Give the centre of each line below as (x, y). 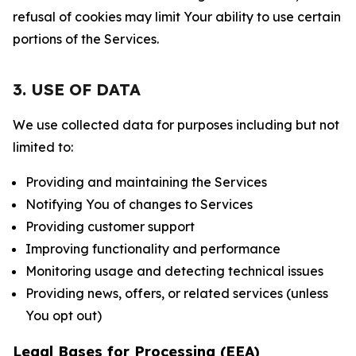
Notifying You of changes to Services (139, 204)
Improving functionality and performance (153, 249)
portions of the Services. (86, 39)
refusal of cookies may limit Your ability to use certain (177, 17)
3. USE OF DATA (77, 89)
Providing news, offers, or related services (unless (177, 293)
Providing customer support (110, 226)
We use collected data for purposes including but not (176, 125)
